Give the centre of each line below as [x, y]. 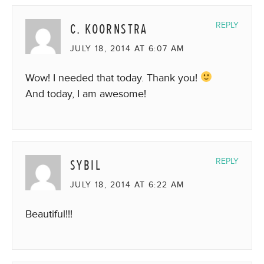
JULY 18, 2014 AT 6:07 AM [127, 48]
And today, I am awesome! [86, 93]
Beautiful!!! [49, 214]
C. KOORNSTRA [109, 29]
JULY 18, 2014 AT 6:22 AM [127, 184]
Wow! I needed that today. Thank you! [113, 77]
